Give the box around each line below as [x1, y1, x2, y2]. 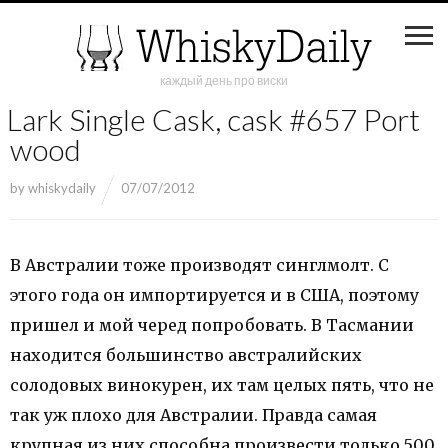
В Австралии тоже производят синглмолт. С [10, 255, 389, 275]
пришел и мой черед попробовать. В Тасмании [10, 315, 414, 335]
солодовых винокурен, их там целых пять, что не [10, 375, 434, 395]
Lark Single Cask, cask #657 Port [7, 101, 420, 137]
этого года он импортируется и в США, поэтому [10, 285, 419, 305]
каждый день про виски [160, 73, 288, 88]
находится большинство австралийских [10, 345, 362, 365]
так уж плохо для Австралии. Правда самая [10, 405, 377, 425]
